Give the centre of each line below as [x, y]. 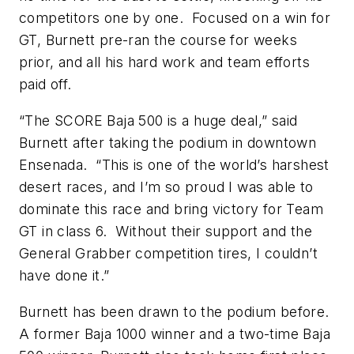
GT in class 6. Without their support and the [166, 231]
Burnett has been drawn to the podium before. [176, 311]
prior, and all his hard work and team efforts [164, 62]
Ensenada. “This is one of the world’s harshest [174, 164]
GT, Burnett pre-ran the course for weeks [158, 40]
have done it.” [64, 275]
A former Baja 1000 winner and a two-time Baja [175, 333]
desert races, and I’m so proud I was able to [166, 186]
